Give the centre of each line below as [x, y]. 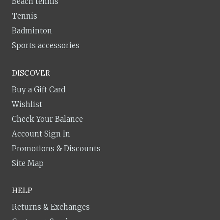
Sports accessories [46, 45]
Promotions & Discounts [56, 148]
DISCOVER [31, 73]
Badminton [32, 31]
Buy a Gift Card [39, 89]
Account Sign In [41, 134]
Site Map [28, 163]
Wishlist [27, 104]
